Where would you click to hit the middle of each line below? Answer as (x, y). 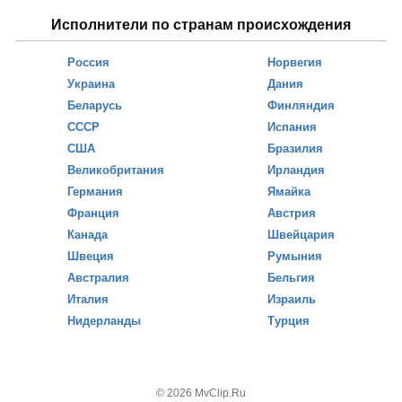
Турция (288, 321)
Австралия (99, 278)
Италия (88, 299)
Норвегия (294, 62)
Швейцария (301, 235)
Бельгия (291, 278)
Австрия (291, 213)
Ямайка (288, 192)
